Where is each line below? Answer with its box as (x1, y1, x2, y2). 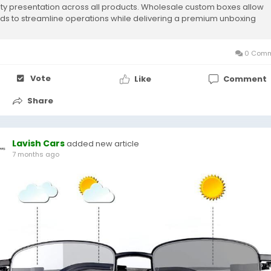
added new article (67, 138, 139, 149)
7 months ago (12, 149, 59, 159)
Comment (223, 73, 267, 85)
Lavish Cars (12, 137, 65, 149)
